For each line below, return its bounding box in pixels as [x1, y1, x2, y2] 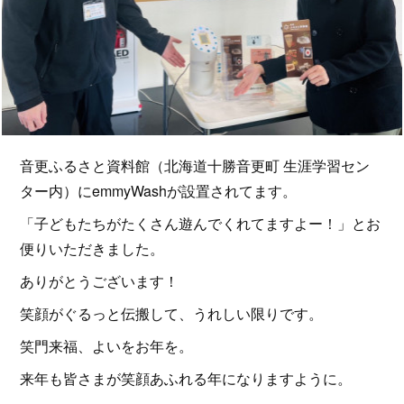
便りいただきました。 [20, 238, 165, 260]
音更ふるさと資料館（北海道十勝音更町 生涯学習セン [20, 155, 371, 177]
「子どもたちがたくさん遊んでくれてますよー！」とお [20, 213, 381, 234]
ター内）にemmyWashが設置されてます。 [20, 180, 298, 202]
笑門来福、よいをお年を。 [20, 335, 194, 357]
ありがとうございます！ [20, 271, 179, 292]
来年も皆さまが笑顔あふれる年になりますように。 [20, 368, 353, 390]
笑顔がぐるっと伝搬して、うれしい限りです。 [20, 303, 324, 325]
